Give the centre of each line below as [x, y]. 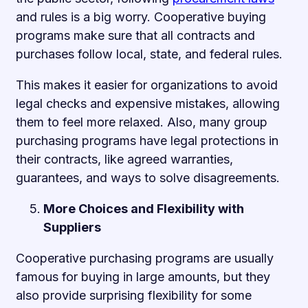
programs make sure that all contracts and [135, 35]
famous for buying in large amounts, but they [143, 276]
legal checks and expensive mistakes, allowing [148, 103]
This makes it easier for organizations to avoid [147, 85]
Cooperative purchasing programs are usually [145, 258]
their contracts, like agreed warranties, [124, 159]
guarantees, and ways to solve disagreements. [148, 177]
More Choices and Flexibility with [144, 208]
